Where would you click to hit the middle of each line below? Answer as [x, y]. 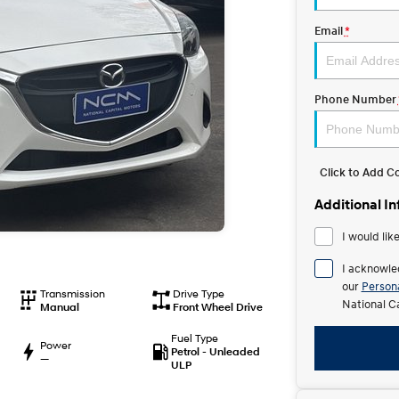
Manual [59, 307]
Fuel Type [195, 338]
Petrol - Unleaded [216, 351]
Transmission [72, 293]
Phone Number [355, 99]
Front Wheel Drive [217, 307]
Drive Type [198, 293]
